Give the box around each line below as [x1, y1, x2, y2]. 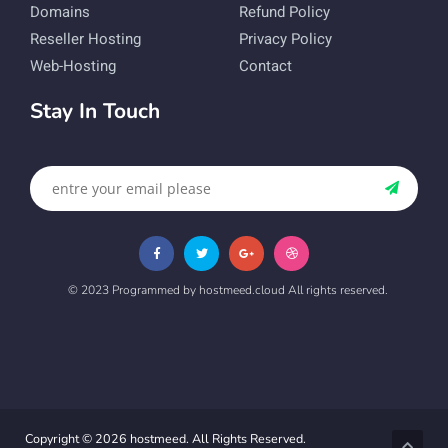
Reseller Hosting [30, 27, 141, 50]
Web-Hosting [30, 54, 116, 77]
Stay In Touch [30, 96, 160, 125]
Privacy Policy [239, 27, 332, 50]
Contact [239, 54, 292, 77]
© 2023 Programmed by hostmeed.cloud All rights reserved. [68, 281, 388, 298]
